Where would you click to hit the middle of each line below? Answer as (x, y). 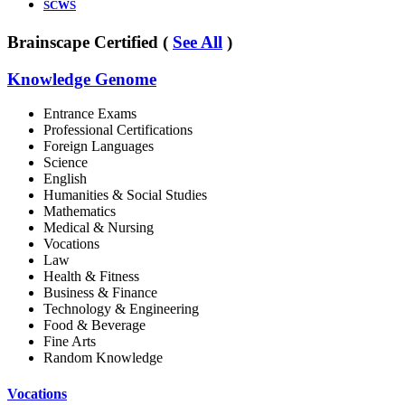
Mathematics (80, 212)
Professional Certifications (118, 130)
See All (198, 42)
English (65, 179)
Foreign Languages (99, 146)
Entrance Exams (90, 114)
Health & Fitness (91, 277)
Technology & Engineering (121, 309)
